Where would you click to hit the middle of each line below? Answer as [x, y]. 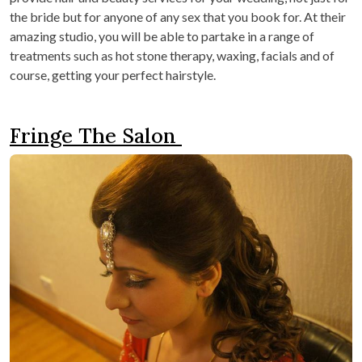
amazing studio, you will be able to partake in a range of [162, 36]
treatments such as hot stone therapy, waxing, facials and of [172, 55]
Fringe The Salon [96, 135]
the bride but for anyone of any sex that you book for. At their [178, 16]
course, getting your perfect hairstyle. [113, 74]
